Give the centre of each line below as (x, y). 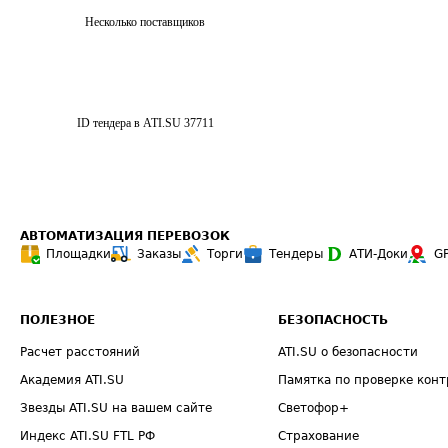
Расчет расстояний (80, 352)
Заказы (159, 254)
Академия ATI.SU (72, 380)
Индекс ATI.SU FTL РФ (87, 436)
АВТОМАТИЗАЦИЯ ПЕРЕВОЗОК (125, 236)
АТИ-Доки (378, 254)
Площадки (78, 254)
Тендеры (296, 254)
